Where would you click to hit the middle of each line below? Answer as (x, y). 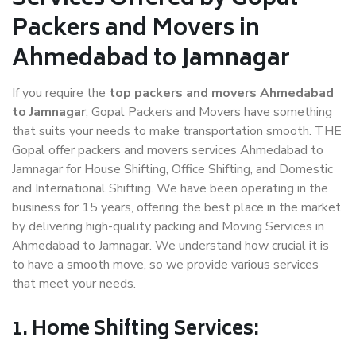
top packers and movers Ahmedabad (221, 93)
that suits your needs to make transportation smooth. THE (177, 132)
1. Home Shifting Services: (135, 331)
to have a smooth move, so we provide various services (165, 265)
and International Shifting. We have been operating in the (170, 189)
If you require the (60, 93)
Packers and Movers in (136, 30)
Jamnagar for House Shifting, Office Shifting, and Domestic (172, 170)
